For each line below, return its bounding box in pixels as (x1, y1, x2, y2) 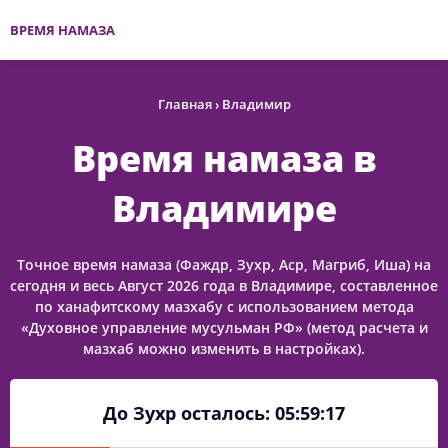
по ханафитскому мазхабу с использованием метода (34, 297, 414, 316)
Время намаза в (71, 134, 377, 183)
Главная (157, 95, 212, 113)
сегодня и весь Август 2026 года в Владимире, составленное (10, 276, 438, 295)
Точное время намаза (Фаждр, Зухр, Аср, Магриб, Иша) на (17, 255, 431, 274)
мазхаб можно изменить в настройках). (83, 339, 365, 358)
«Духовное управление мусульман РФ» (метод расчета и (20, 318, 428, 337)
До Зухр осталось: (103, 401, 275, 425)
